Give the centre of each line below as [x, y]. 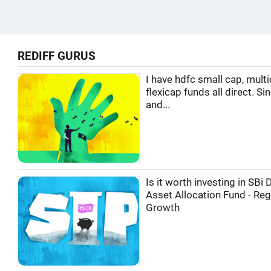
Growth [163, 207]
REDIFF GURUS [57, 56]
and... [158, 105]
